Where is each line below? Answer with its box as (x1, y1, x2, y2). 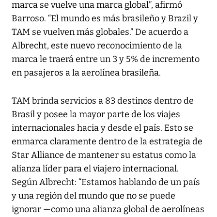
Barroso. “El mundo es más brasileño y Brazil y (12, 13, 198, 24)
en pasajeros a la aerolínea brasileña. (12, 67, 161, 78)
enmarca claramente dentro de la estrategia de (12, 136, 202, 147)
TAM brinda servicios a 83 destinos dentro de (12, 95, 194, 107)
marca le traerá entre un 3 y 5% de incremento (12, 54, 200, 65)
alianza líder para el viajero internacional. (12, 163, 179, 174)
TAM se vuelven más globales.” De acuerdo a (12, 27, 188, 38)
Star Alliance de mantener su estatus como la (12, 150, 196, 161)
